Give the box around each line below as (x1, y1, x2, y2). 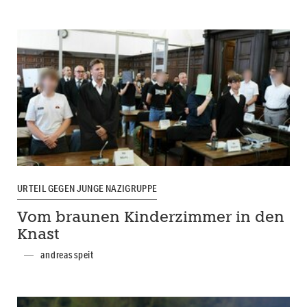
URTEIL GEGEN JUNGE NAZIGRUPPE (17, 182, 158, 195)
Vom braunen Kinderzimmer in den (17, 211, 284, 226)
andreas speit (40, 249, 94, 262)
